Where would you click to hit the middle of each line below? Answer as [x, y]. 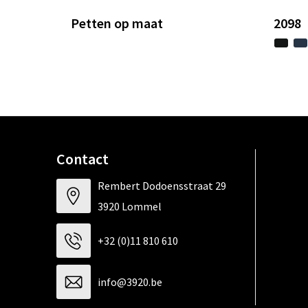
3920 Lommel [129, 207]
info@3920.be [130, 282]
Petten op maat [117, 23]
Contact [82, 159]
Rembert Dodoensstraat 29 [162, 186]
